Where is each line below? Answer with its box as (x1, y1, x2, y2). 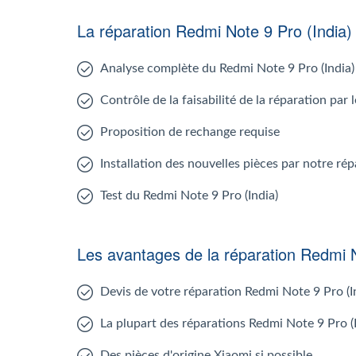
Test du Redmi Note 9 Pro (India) (100, 189, 278, 202)
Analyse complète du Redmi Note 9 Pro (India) (100, 62, 354, 75)
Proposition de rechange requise (100, 126, 280, 138)
